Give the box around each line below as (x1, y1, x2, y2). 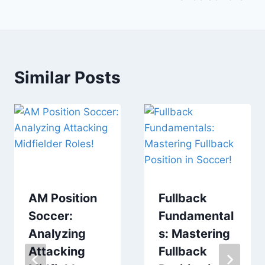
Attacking (28, 244, 85, 258)
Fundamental (159, 208, 234, 223)
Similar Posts (14, 67, 121, 88)
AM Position (28, 190, 97, 205)
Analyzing (28, 226, 86, 241)
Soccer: (28, 208, 73, 223)
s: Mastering (159, 226, 230, 241)
